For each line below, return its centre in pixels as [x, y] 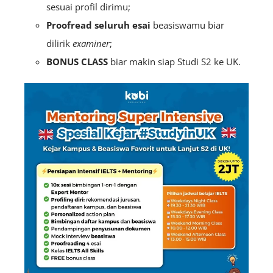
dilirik [59, 43]
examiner [91, 43]
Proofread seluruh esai [98, 25]
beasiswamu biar [187, 25]
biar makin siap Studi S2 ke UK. [174, 61]
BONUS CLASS [77, 61]
